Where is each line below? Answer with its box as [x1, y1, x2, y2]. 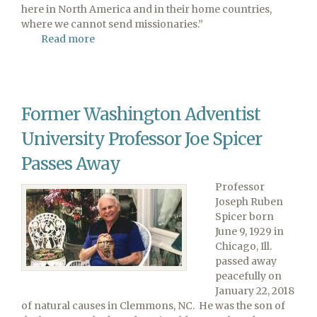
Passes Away [21, 152, 120, 175]
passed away [215, 254, 277, 267]
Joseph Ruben [215, 195, 283, 208]
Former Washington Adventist [21, 103, 260, 125]
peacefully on [215, 269, 282, 282]
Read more [41, 32, 95, 45]
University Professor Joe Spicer [21, 127, 262, 150]
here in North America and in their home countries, [21, 2, 272, 16]
